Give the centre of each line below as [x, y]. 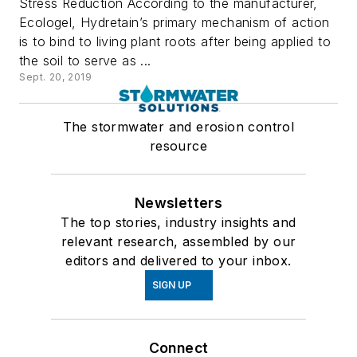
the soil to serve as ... [85, 61]
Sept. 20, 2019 [56, 77]
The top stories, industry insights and [178, 223]
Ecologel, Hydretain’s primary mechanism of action [175, 23]
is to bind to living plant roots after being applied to [175, 42]
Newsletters [178, 203]
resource [178, 146]
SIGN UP [171, 285]
